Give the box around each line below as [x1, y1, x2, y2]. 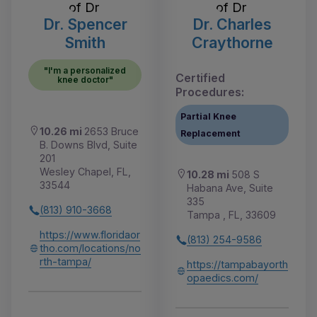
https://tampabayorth [187, 258, 288, 271]
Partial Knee [180, 110, 237, 122]
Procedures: [175, 85, 244, 100]
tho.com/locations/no [40, 242, 141, 255]
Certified [175, 71, 225, 86]
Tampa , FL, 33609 [187, 209, 279, 221]
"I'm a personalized [44, 65, 126, 76]
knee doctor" [57, 74, 113, 86]
